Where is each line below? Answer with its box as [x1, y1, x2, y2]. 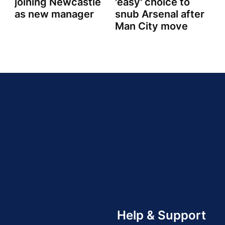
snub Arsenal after [115, 8, 204, 21]
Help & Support [117, 208, 206, 222]
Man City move [115, 20, 188, 33]
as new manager [15, 8, 94, 21]
